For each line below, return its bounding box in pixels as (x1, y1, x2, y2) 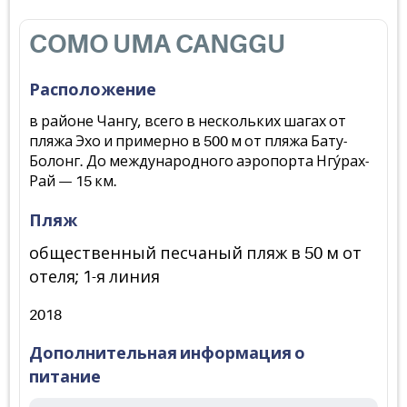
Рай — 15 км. (29, 174, 117, 190)
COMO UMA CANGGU (29, 30, 285, 59)
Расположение (29, 81, 156, 99)
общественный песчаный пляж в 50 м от (29, 244, 362, 263)
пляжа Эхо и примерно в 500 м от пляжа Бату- (29, 134, 347, 150)
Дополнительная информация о (29, 344, 305, 362)
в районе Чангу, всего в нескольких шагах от (29, 114, 346, 130)
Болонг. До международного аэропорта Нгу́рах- (29, 154, 369, 170)
